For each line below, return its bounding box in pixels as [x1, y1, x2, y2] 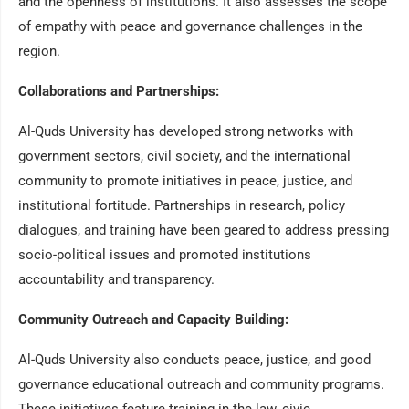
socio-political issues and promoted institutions [18, 246, 311, 263]
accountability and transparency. [18, 271, 215, 288]
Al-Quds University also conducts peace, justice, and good [18, 351, 371, 368]
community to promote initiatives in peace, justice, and [18, 173, 352, 189]
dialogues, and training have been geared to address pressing [18, 222, 389, 238]
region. [18, 43, 60, 59]
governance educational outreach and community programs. [18, 376, 384, 393]
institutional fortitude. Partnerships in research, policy [18, 197, 345, 214]
